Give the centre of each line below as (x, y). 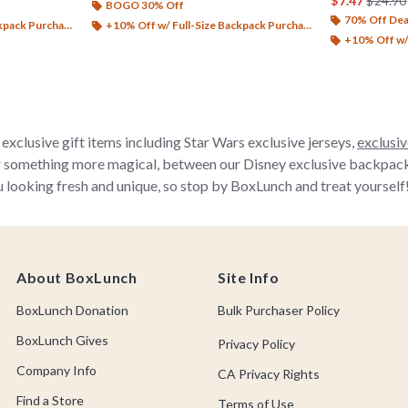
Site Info (249, 277)
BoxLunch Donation (72, 310)
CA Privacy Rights (269, 374)
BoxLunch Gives (62, 340)
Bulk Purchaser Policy (279, 310)
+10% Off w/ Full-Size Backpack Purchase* (204, 25)
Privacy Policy (256, 344)
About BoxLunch (77, 277)
